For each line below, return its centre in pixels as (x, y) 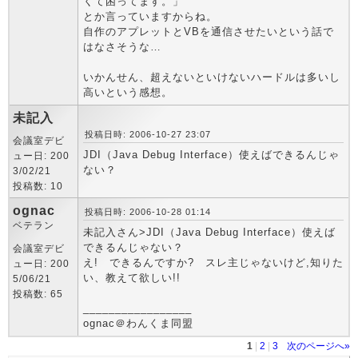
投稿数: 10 (38, 186)
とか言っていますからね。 (150, 16)
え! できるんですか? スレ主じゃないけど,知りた (213, 263)
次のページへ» (318, 346)
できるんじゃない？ (133, 247)
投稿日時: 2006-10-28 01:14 (148, 212)
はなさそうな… (122, 47)
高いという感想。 (128, 92)
